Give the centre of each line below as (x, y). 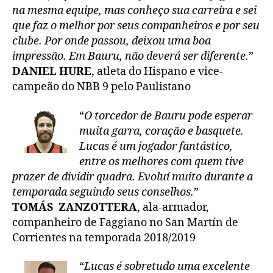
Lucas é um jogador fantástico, (156, 146)
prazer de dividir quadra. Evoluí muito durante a (133, 177)
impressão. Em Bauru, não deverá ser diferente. (130, 57)
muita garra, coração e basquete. (161, 131)
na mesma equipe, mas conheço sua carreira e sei (134, 11)
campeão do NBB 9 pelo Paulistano (101, 87)
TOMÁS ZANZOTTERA (75, 207)
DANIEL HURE (52, 72)
